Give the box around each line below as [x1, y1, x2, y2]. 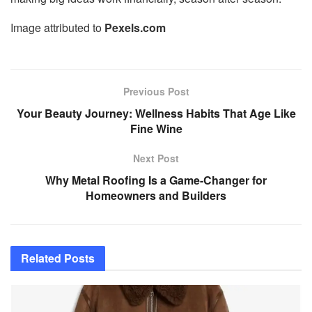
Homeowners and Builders [86, 187, 226, 203]
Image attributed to [10, 19, 104, 36]
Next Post [133, 150, 179, 165]
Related [21, 249, 61, 266]
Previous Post [123, 84, 189, 98]
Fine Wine [130, 120, 182, 136]
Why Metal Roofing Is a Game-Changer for [45, 171, 267, 188]
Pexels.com [104, 19, 166, 36]
